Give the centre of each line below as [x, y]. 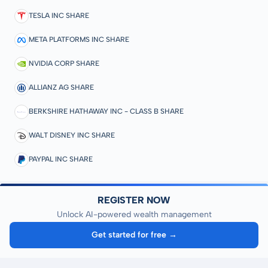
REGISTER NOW [134, 200]
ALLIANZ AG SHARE [61, 87]
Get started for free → [135, 235]
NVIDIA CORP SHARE [64, 63]
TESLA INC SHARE [59, 16]
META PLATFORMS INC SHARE [79, 39]
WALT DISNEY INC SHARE [72, 135]
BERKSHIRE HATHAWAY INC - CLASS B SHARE [106, 111]
